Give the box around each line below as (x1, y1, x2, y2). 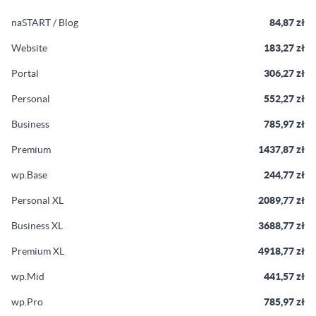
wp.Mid (11, 271, 44, 282)
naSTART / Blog (11, 17, 78, 28)
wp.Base (11, 169, 47, 181)
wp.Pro (11, 296, 43, 308)
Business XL (11, 220, 63, 231)
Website (11, 42, 47, 54)
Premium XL (11, 245, 64, 257)
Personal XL (11, 195, 63, 206)
